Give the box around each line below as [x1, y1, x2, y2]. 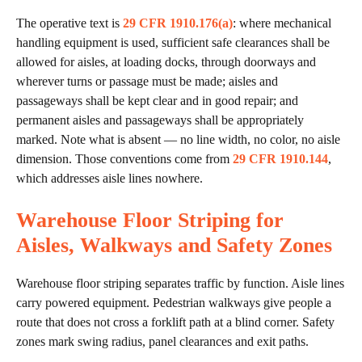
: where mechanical [233, 16, 331, 31]
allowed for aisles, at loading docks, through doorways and [16, 55, 316, 69]
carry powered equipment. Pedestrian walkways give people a [16, 296, 331, 310]
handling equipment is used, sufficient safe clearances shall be [16, 36, 330, 50]
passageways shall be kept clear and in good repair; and [16, 94, 298, 108]
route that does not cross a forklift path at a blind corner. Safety [16, 315, 335, 330]
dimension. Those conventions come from [16, 152, 233, 166]
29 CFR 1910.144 [233, 152, 328, 166]
